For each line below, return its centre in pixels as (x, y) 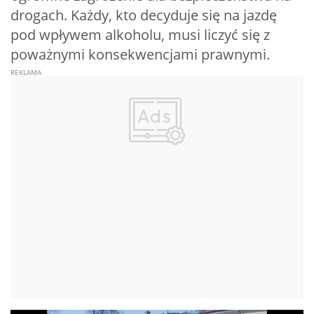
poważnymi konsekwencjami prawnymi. (140, 55)
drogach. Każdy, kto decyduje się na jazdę (144, 15)
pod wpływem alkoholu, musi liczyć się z (140, 35)
